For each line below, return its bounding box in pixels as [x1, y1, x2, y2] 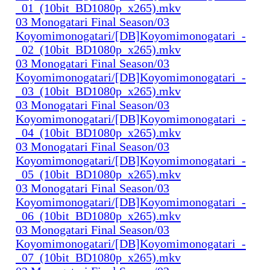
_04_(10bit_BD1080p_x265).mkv [16, 125, 181, 139]
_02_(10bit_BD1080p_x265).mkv [16, 42, 181, 56]
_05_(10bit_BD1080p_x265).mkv [16, 167, 181, 181]
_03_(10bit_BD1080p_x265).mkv [16, 84, 181, 98]
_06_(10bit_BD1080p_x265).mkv [16, 209, 181, 222]
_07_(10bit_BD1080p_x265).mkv [16, 250, 181, 264]
